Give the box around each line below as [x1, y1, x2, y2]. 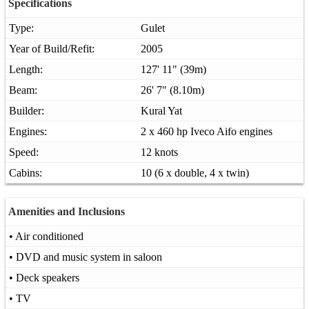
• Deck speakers [9, 271, 79, 283]
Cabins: [9, 166, 42, 179]
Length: [9, 63, 43, 75]
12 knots [141, 146, 178, 158]
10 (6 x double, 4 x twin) [141, 166, 249, 179]
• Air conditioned [9, 230, 83, 242]
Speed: [9, 146, 39, 158]
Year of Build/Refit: [9, 42, 94, 54]
